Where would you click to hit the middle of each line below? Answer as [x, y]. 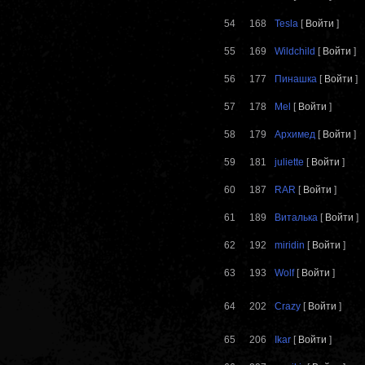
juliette [289, 163]
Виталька [296, 218]
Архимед [295, 135]
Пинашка [297, 79]
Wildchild [295, 52]
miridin [290, 246]
